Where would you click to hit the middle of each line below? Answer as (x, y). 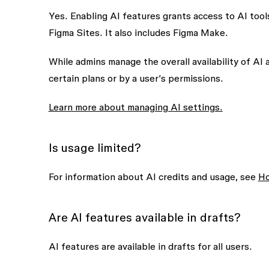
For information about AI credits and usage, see (153, 177)
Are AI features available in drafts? (144, 217)
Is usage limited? (95, 148)
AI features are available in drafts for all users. (150, 246)
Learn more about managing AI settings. (135, 107)
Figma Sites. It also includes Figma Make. (138, 32)
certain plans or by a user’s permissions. (136, 78)
